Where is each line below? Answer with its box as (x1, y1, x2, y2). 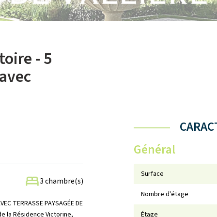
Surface (141, 169, 164, 179)
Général (134, 141, 176, 158)
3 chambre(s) (39, 175, 83, 186)
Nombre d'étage (141, 189, 189, 199)
